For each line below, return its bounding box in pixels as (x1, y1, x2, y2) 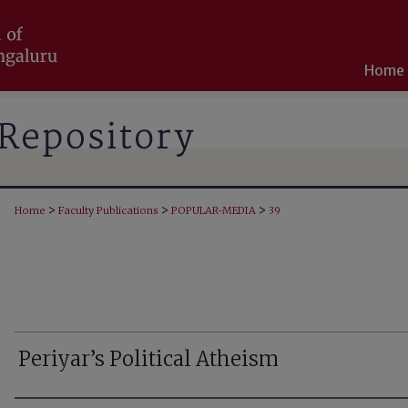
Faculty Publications (58, 204, 158, 217)
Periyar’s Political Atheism (18, 346, 279, 372)
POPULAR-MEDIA (171, 204, 256, 217)
